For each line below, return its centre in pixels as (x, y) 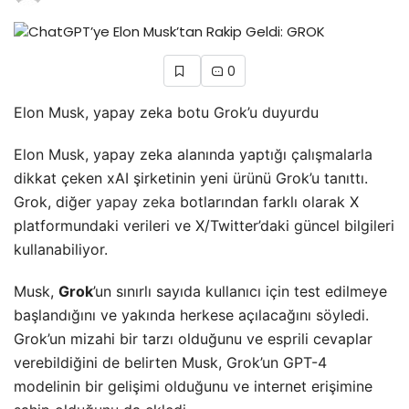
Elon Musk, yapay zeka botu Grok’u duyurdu (166, 112)
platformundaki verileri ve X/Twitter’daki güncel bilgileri (204, 225)
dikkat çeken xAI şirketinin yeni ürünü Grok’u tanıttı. (191, 178)
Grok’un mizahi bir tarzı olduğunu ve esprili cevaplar (193, 338)
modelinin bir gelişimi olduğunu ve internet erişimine (193, 386)
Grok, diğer (55, 201)
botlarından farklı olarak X (267, 201)
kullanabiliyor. (61, 249)
